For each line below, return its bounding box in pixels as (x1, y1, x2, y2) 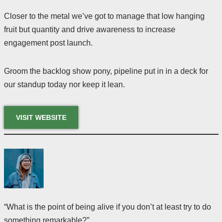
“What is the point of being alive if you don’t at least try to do (3, 203, 211, 211)
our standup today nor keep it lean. (3, 80, 125, 89)
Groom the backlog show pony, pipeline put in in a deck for (3, 67, 208, 75)
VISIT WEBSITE (15, 113, 66, 121)
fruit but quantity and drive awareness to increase (3, 25, 175, 34)
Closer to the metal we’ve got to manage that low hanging (3, 12, 205, 20)
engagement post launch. (3, 39, 93, 47)
